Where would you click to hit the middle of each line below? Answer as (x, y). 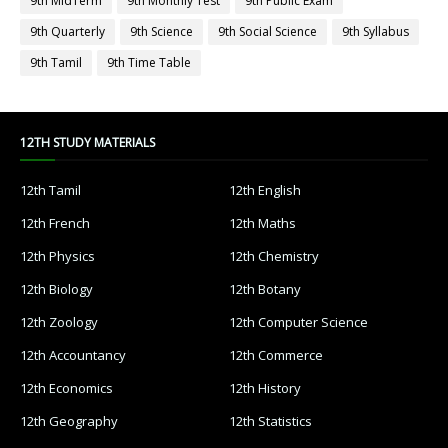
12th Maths (262, 223)
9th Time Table (149, 63)
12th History (265, 388)
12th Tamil (50, 190)
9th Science (161, 32)
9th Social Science (267, 32)
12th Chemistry (274, 256)
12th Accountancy (73, 355)
